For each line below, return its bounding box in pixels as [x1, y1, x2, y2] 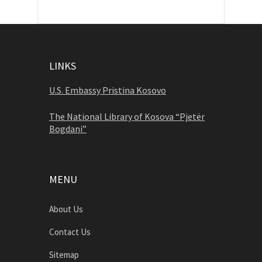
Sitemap [49, 249, 79, 261]
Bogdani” [49, 123, 87, 135]
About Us [49, 204, 83, 215]
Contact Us [49, 226, 91, 238]
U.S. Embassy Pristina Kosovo [49, 84, 166, 96]
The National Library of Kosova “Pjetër [49, 111, 205, 123]
